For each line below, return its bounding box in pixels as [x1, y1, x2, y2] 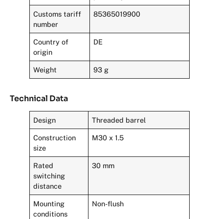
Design [33, 116, 56, 125]
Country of [33, 38, 69, 46]
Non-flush [92, 199, 124, 208]
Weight [33, 66, 57, 74]
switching [33, 172, 66, 180]
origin [33, 48, 53, 57]
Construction [33, 133, 76, 142]
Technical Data [10, 93, 68, 104]
